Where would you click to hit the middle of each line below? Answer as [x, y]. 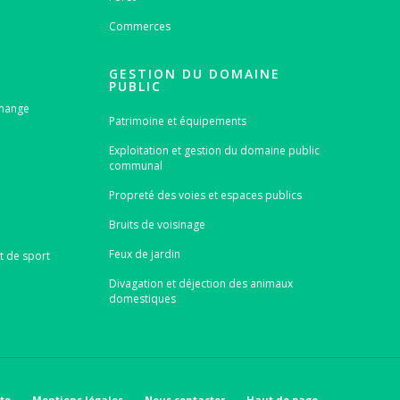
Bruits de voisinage [157, 224]
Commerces [139, 26]
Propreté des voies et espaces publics [205, 195]
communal [135, 165]
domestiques [142, 298]
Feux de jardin [144, 254]
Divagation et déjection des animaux [200, 283]
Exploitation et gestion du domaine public [214, 150]
